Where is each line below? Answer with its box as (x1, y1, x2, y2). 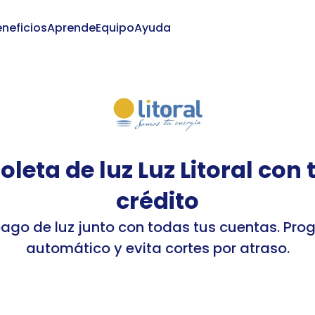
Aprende (46, 20, 96, 36)
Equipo (95, 20, 134, 36)
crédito (116, 185, 199, 217)
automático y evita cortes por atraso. (25, 238, 290, 258)
